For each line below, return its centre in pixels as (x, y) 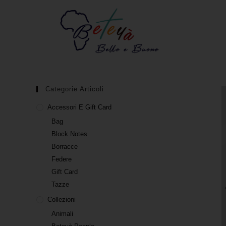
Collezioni (62, 200)
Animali (62, 214)
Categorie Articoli (75, 89)
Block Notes (69, 134)
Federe (62, 159)
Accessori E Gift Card (79, 107)
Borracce (65, 147)
